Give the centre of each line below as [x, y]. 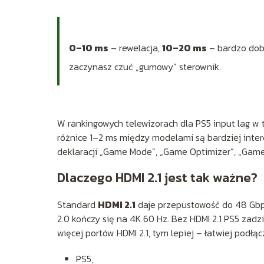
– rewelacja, [135, 47]
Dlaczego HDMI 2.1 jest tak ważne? [157, 177]
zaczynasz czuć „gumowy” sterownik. [145, 66]
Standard [77, 204]
